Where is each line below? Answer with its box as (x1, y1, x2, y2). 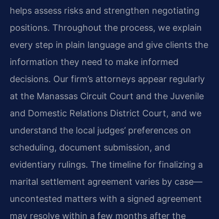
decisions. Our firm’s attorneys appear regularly (10, 74, 205, 85)
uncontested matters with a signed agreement (10, 194, 202, 204)
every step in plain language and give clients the (10, 40, 208, 50)
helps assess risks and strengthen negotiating (10, 5, 199, 16)
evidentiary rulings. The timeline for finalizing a (10, 159, 203, 170)
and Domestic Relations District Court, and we (10, 108, 201, 119)
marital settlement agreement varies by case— (10, 176, 202, 187)
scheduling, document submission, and (10, 142, 170, 153)
